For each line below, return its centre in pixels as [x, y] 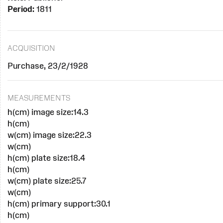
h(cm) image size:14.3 [48, 112]
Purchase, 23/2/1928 [48, 65]
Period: [21, 9]
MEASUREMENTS [39, 98]
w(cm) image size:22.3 [49, 135]
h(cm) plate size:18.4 [46, 158]
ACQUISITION [31, 48]
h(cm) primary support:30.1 [59, 203]
